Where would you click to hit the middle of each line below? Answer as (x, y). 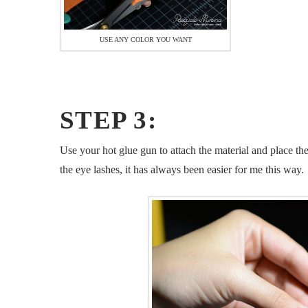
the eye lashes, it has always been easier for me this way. (182, 170)
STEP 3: (112, 120)
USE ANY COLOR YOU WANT (145, 39)
